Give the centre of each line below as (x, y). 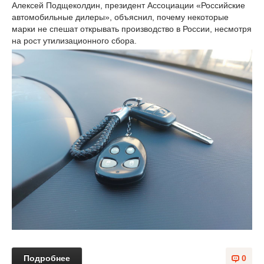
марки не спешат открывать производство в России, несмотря (132, 29)
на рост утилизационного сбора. (74, 41)
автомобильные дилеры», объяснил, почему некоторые (120, 17)
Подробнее (47, 258)
